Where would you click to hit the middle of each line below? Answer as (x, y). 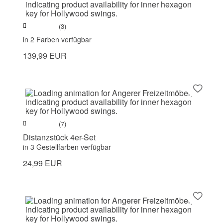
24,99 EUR (43, 163)
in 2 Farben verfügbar (57, 40)
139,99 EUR (45, 56)
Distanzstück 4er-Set (59, 137)
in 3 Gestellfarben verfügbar (67, 147)
